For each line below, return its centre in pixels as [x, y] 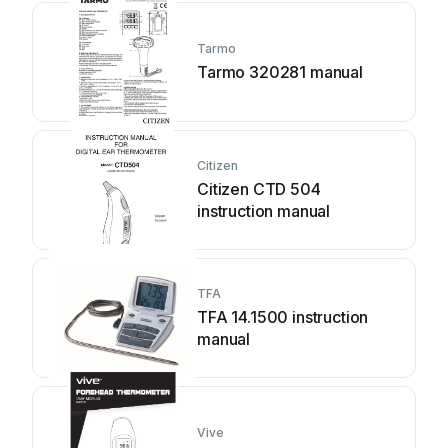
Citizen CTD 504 [259, 188]
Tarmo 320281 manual [280, 71]
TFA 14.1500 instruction [283, 316]
